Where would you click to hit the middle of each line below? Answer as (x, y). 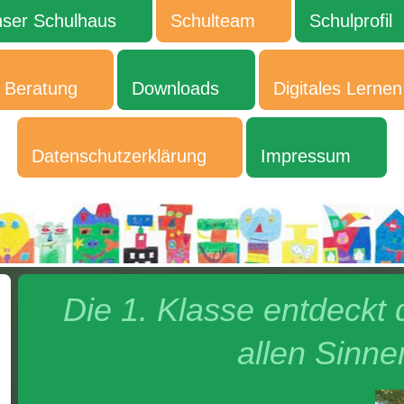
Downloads (175, 88)
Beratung (41, 88)
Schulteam (212, 20)
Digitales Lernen (337, 88)
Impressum (306, 156)
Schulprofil (350, 20)
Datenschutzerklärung (119, 156)
